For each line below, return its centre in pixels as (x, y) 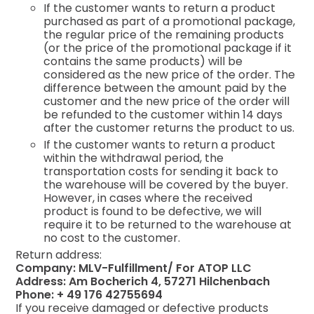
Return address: (59, 254)
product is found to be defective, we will (153, 211)
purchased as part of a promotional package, (170, 21)
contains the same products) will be (143, 61)
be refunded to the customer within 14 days (163, 114)
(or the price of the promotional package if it (168, 48)
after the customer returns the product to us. (169, 128)
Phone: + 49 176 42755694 (89, 294)
